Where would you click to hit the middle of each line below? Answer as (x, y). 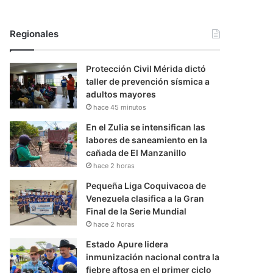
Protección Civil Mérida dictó (146, 69)
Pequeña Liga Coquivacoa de (146, 186)
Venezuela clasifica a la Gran (145, 199)
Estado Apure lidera (127, 244)
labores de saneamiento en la (147, 140)
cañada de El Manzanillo (136, 153)
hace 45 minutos (120, 108)
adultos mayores (121, 94)
